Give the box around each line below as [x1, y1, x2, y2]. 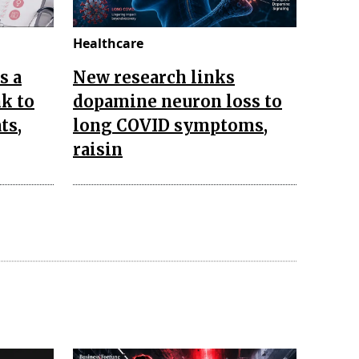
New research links [73, 67, 235, 87]
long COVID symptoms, [73, 115, 268, 135]
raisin [73, 139, 123, 159]
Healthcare [73, 34, 143, 52]
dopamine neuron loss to [73, 91, 282, 111]
